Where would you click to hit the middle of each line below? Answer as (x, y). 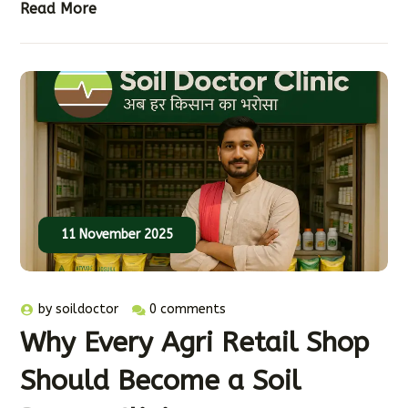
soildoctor (87, 310)
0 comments (188, 310)
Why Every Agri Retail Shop (195, 343)
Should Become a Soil (161, 381)
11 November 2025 (117, 235)
